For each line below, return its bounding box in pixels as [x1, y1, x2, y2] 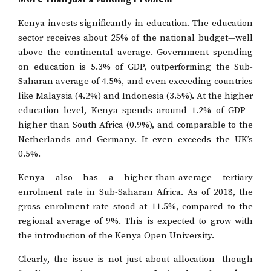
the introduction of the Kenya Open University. [18, 229, 214, 241]
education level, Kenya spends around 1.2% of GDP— [18, 104, 253, 116]
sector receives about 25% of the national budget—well [18, 31, 253, 44]
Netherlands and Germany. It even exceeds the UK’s [18, 133, 253, 145]
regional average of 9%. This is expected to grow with [18, 215, 253, 227]
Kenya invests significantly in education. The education [18, 17, 253, 29]
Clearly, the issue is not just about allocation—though [18, 253, 253, 265]
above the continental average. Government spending [18, 46, 253, 58]
